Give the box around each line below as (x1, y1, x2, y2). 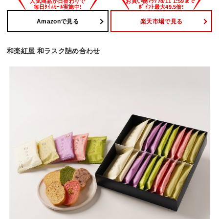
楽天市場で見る (140, 18, 183, 25)
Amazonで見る (37, 18, 79, 25)
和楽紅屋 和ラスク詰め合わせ (7, 47, 100, 55)
